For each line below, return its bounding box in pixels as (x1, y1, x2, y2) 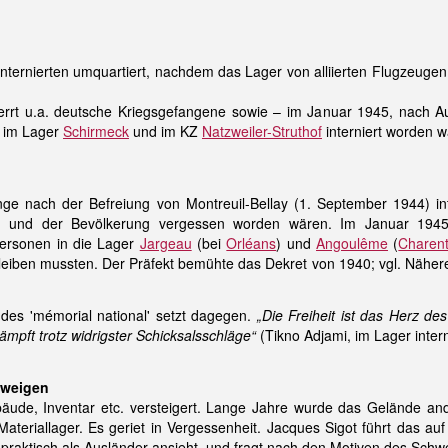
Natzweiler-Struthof (202, 121, 322, 141)
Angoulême (316, 233, 389, 253)
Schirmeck (63, 121, 129, 141)
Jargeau (139, 233, 192, 253)
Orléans (226, 233, 277, 253)
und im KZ (129, 121, 202, 141)
